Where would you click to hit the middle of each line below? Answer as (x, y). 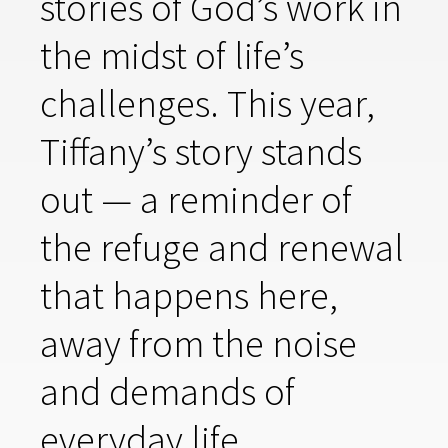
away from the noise (198, 343)
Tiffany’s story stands (201, 151)
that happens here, (189, 295)
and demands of (167, 391)
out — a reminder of (196, 199)
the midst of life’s (172, 55)
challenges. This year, (207, 103)
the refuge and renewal (222, 247)
